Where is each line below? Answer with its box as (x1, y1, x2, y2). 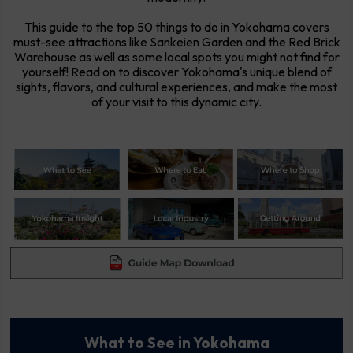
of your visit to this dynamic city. (91, 93, 262, 110)
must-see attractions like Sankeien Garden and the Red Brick (13, 33, 340, 50)
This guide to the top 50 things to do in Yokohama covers (24, 18, 329, 35)
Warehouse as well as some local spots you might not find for (13, 48, 340, 65)
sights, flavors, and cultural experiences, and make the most (16, 78, 337, 95)
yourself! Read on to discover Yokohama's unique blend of (21, 63, 332, 80)
